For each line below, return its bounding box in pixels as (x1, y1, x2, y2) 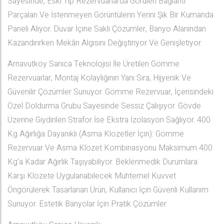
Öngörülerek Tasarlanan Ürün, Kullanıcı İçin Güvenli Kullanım (7, 184, 208, 196)
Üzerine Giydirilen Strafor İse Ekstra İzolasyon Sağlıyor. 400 (7, 114, 210, 126)
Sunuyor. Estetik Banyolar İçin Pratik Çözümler (7, 198, 166, 210)
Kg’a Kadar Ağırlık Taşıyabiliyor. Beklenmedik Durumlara (7, 156, 197, 168)
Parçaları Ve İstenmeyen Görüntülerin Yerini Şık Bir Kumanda (7, 9, 213, 21)
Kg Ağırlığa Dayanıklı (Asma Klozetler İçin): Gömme (7, 128, 184, 140)
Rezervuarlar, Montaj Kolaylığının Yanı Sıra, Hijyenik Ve (7, 72, 191, 84)
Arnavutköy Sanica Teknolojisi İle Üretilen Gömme (7, 58, 179, 70)
